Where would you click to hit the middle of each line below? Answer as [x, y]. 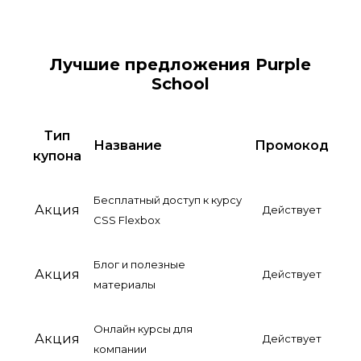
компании [120, 349]
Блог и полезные [139, 264]
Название [128, 145]
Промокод [292, 145]
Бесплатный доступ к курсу [168, 199]
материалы [124, 284]
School [180, 83]
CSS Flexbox [127, 220]
